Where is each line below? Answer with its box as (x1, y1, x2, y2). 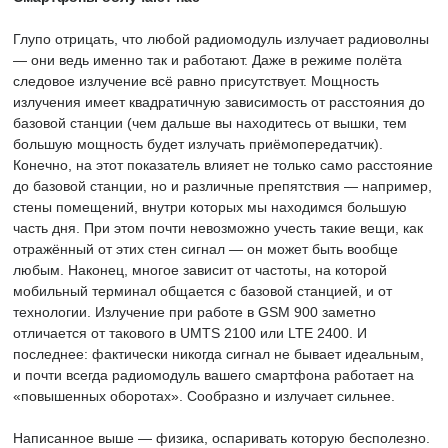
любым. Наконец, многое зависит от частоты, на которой (13, 262, 387, 278)
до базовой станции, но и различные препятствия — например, (13, 178, 432, 194)
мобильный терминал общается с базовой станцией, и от (13, 283, 392, 299)
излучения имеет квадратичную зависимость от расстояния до (13, 94, 425, 110)
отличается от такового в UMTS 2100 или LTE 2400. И (13, 325, 367, 341)
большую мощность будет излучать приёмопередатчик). (13, 136, 383, 152)
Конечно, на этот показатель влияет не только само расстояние (13, 157, 433, 173)
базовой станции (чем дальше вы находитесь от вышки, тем (13, 115, 407, 131)
